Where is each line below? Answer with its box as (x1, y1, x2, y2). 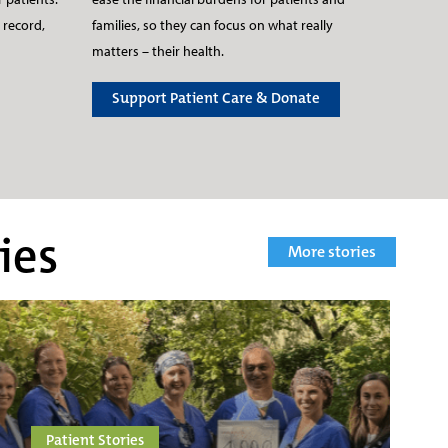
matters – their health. (92, 42, 224, 61)
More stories (288, 240, 376, 262)
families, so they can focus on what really (92, 16, 333, 35)
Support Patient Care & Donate (112, 87, 320, 108)
